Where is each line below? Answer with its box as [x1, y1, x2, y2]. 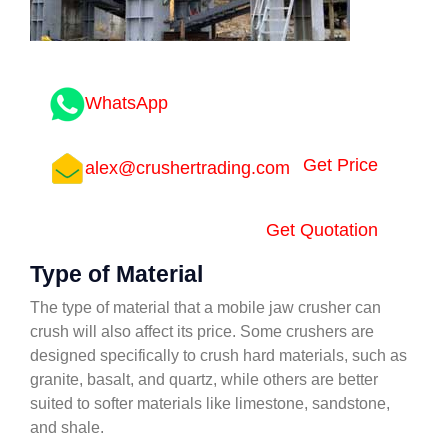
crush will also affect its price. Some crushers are [30, 323, 374, 340]
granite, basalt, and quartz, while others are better [30, 371, 378, 388]
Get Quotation [266, 220, 378, 240]
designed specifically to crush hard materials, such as [30, 347, 407, 364]
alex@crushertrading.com [85, 158, 290, 179]
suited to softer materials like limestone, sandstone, [30, 395, 390, 412]
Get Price [303, 155, 378, 175]
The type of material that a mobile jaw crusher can [30, 299, 381, 316]
